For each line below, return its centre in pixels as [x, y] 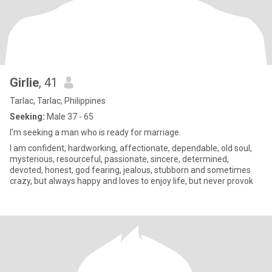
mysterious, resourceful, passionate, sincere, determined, [119, 159]
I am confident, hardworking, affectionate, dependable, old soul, [131, 148]
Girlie [24, 83]
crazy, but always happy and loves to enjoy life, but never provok [131, 181]
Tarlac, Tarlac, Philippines [58, 101]
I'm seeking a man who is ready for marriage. [95, 132]
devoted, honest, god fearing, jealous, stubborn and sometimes [130, 170]
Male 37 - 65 [69, 117]
